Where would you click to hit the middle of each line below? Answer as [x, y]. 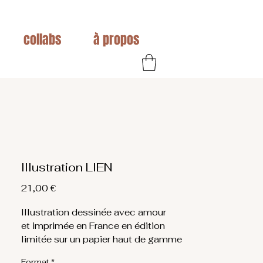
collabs [42, 39]
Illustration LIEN [67, 167]
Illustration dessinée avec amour [94, 212]
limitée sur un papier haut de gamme [102, 239]
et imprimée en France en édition [93, 225]
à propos [116, 39]
